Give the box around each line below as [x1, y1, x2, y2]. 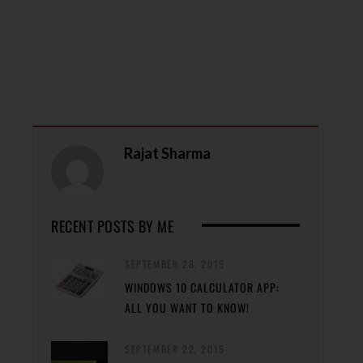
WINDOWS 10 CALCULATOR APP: [125, 278, 280, 296]
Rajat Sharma [124, 143, 211, 162]
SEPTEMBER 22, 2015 [125, 341, 225, 356]
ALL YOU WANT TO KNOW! [125, 298, 250, 316]
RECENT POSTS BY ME [51, 215, 173, 237]
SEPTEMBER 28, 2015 [125, 256, 225, 271]
